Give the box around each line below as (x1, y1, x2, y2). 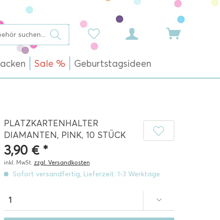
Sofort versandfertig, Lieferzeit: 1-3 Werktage (10, 170, 160, 178)
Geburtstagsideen (74, 58, 151, 69)
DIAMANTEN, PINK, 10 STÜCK (3, 130, 126, 140)
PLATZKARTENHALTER (3, 118, 98, 129)
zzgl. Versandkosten (33, 159, 90, 166)
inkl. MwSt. (3, 159, 34, 166)
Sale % (34, 58, 65, 69)
